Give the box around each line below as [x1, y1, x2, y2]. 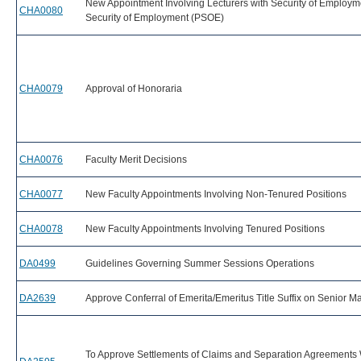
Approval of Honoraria [85, 83, 182, 94]
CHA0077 [19, 189, 63, 200]
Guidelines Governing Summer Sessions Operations [85, 258, 314, 269]
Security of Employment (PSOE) [85, 12, 224, 23]
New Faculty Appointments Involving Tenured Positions [85, 223, 325, 234]
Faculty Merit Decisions [85, 154, 187, 165]
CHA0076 [19, 154, 63, 165]
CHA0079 [19, 83, 63, 94]
